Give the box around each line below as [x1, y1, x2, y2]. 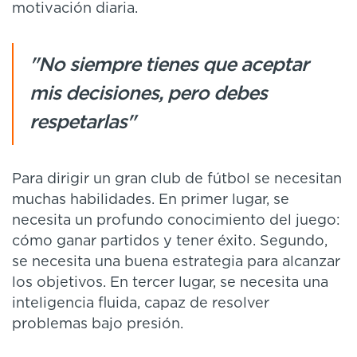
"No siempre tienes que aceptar [29, 55, 308, 75]
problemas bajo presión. [12, 316, 183, 331]
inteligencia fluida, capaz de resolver [12, 296, 269, 311]
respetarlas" [29, 112, 135, 132]
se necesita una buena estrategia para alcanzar [12, 254, 340, 269]
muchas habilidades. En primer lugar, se [12, 192, 289, 207]
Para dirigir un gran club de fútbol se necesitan [12, 171, 342, 186]
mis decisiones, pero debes [29, 84, 267, 104]
